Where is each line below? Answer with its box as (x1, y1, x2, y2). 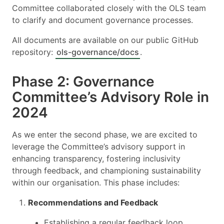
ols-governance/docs (56, 46, 139, 57)
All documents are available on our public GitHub (12, 34, 198, 45)
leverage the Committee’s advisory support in (12, 141, 185, 151)
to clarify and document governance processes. (12, 14, 193, 25)
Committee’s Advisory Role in (12, 88, 209, 105)
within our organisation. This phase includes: (12, 177, 179, 187)
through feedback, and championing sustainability (12, 165, 201, 175)
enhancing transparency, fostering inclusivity (12, 153, 180, 163)
